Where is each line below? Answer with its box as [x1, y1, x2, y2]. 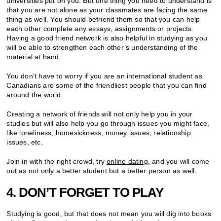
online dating [107, 157, 148, 165]
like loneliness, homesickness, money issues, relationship [6, 128, 191, 137]
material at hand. [6, 52, 61, 61]
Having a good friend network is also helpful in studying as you [6, 34, 208, 42]
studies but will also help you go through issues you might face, [6, 119, 210, 127]
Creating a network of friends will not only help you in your [6, 110, 193, 118]
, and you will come [147, 157, 210, 165]
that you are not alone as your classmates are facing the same [6, 5, 208, 14]
